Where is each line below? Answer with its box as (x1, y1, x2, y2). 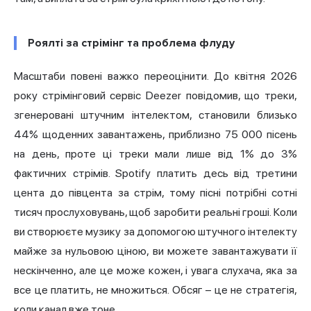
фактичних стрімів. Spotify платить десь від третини (14, 167, 297, 180)
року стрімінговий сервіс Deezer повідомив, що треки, (14, 89, 297, 103)
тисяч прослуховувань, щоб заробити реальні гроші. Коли (14, 205, 297, 219)
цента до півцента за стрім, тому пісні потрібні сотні (14, 186, 297, 200)
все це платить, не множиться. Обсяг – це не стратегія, (14, 283, 297, 297)
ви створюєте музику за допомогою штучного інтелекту (14, 225, 297, 239)
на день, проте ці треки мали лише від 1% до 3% (14, 147, 297, 161)
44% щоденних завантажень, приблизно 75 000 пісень (14, 128, 297, 142)
